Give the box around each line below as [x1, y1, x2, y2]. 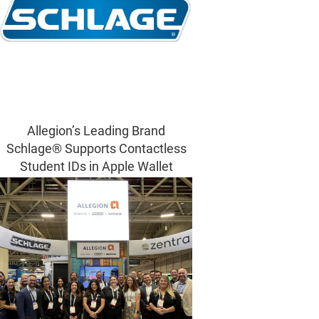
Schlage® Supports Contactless [6, 141, 187, 157]
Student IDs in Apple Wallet [19, 159, 173, 174]
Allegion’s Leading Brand [27, 123, 165, 139]
